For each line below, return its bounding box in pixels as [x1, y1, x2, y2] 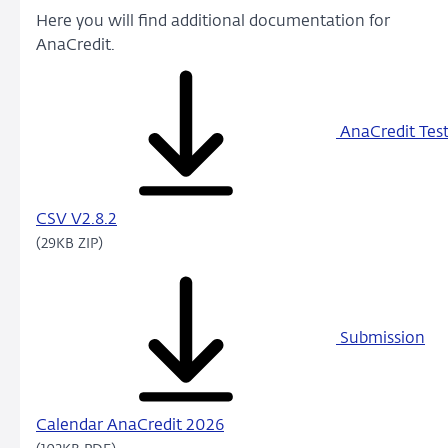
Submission [336, 331, 425, 348]
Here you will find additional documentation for [36, 14, 390, 31]
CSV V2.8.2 [36, 212, 117, 229]
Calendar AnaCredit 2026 [36, 418, 224, 435]
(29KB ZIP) [36, 237, 103, 252]
